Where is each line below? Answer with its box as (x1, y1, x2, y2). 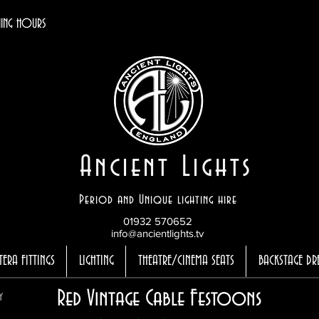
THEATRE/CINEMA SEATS (137, 253, 234, 268)
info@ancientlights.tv (111, 227, 204, 239)
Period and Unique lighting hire (78, 193, 237, 207)
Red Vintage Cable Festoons (56, 286, 262, 311)
